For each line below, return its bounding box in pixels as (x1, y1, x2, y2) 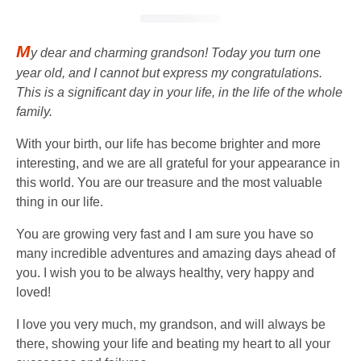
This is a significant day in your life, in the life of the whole (16, 85, 342, 99)
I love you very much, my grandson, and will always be (16, 317, 326, 331)
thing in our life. (16, 194, 103, 209)
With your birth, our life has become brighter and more (16, 136, 321, 151)
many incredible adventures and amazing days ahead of (16, 246, 335, 260)
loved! (16, 284, 51, 299)
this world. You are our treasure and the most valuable (16, 175, 322, 189)
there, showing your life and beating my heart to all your (16, 336, 330, 351)
